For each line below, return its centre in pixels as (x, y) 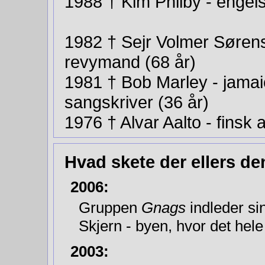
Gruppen (110, 208)
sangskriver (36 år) (139, 102)
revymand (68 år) (132, 62)
